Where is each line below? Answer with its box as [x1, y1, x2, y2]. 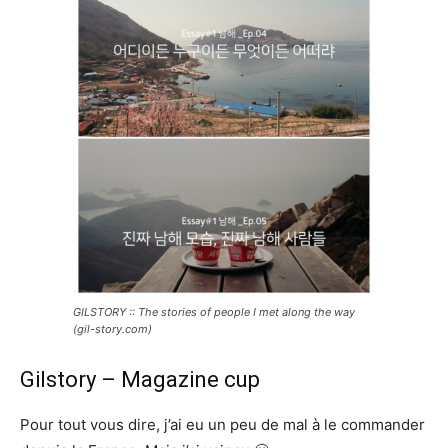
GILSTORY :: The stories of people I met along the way [72, 305, 355, 320]
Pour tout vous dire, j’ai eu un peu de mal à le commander [20, 415, 425, 435]
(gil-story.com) [72, 322, 152, 337]
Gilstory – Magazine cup [20, 367, 260, 393]
